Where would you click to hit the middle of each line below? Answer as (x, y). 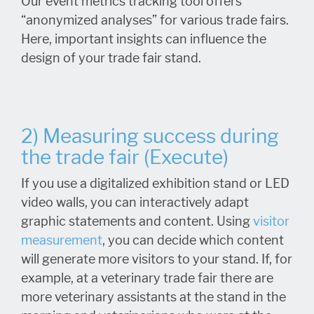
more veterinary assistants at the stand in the (153, 297)
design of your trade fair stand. (111, 58)
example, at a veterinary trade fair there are (147, 278)
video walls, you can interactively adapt (135, 203)
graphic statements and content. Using (137, 221)
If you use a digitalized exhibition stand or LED (155, 184)
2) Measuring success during (150, 136)
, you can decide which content (193, 240)
